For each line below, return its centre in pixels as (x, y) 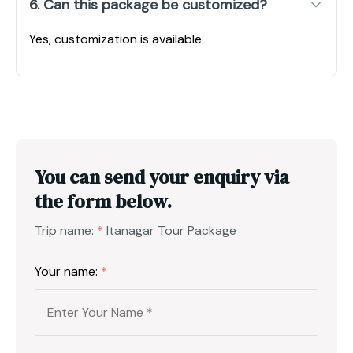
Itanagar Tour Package (171, 230)
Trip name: (66, 230)
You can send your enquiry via (162, 176)
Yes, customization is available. (117, 39)
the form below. (103, 201)
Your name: (68, 271)
